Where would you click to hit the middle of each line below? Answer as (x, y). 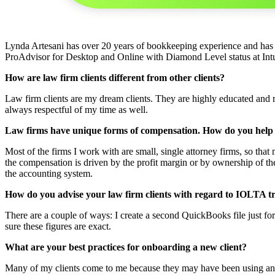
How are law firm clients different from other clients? (115, 77)
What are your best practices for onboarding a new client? (126, 247)
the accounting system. (49, 173)
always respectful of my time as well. (76, 109)
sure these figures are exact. (58, 226)
